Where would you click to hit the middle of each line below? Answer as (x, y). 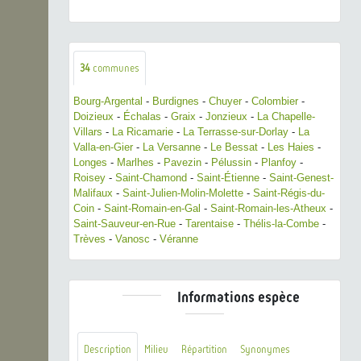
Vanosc (133, 239)
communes (115, 68)
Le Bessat (234, 147)
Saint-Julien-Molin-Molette (183, 193)
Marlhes (135, 162)
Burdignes (176, 101)
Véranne (179, 239)
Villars (88, 131)
